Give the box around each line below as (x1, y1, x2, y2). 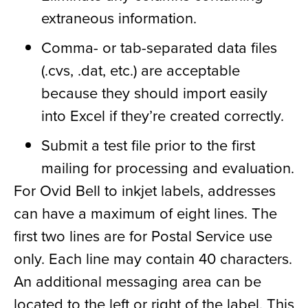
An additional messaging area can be (14, 270, 261, 292)
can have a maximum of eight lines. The (14, 202, 277, 224)
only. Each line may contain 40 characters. (14, 247, 292, 269)
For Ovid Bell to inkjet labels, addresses (14, 179, 276, 201)
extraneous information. (41, 7, 197, 29)
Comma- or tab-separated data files (41, 36, 277, 58)
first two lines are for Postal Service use (14, 225, 272, 247)
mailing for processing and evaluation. (41, 157, 294, 179)
